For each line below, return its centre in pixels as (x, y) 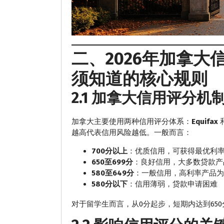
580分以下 (109, 184)
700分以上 (109, 151)
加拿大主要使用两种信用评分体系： (131, 122)
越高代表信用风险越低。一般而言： (131, 133)
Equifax (205, 122)
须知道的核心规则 (139, 79)
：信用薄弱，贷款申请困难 (172, 184)
